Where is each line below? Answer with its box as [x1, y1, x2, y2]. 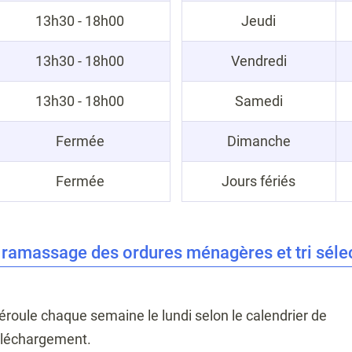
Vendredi [230, 52, 287, 69]
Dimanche [226, 132, 291, 149]
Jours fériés [222, 172, 296, 189]
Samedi [234, 92, 283, 109]
